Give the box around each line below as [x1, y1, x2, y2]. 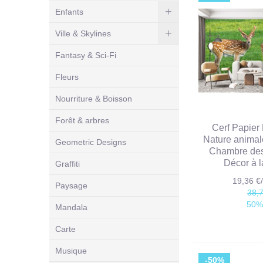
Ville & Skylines [55, 28, 111, 38]
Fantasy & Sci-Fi [55, 50, 116, 60]
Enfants [55, 6, 83, 16]
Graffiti [55, 159, 80, 168]
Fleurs [55, 72, 79, 82]
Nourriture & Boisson [55, 93, 132, 103]
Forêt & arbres [55, 115, 109, 125]
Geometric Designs [55, 137, 126, 147]
